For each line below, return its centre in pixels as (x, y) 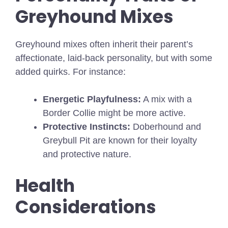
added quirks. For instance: (70, 72)
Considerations (86, 207)
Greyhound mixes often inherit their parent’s (104, 45)
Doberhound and (166, 127)
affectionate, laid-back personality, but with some (114, 58)
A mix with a (166, 99)
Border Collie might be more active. (114, 113)
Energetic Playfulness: (92, 99)
